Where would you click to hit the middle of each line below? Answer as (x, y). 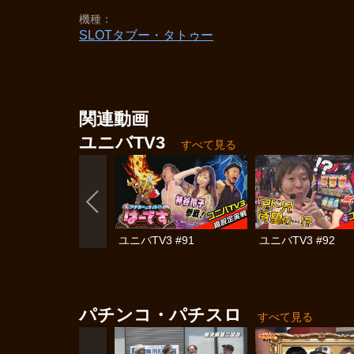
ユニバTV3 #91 (156, 241)
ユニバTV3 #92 (297, 241)
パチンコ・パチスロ (160, 315)
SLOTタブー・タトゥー (146, 35)
